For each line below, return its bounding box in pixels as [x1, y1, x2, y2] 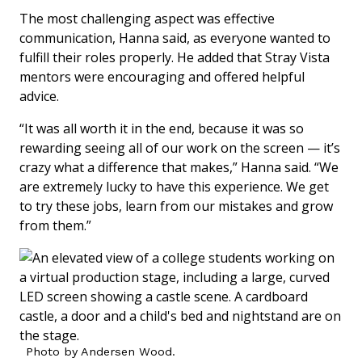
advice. [19, 86, 59, 105]
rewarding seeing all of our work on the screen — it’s [19, 138, 340, 157]
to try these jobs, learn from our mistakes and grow [19, 196, 333, 215]
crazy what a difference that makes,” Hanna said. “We [19, 158, 339, 176]
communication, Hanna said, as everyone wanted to [19, 28, 330, 47]
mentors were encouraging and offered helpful [19, 67, 305, 86]
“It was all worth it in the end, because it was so [19, 119, 304, 137]
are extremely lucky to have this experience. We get [19, 177, 329, 196]
